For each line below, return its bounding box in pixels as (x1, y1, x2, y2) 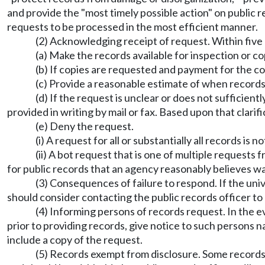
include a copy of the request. (7, 233, 143, 246)
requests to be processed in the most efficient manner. (7, 20, 258, 33)
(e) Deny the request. (35, 119, 134, 132)
